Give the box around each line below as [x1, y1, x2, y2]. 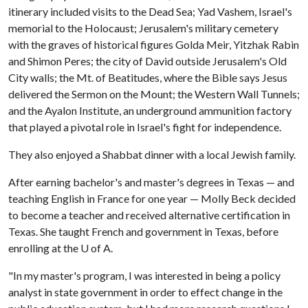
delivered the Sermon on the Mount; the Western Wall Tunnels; [8, 87, 300, 100]
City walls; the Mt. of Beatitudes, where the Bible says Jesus [8, 71, 287, 84]
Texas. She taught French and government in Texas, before [8, 225, 278, 238]
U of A [80, 241, 111, 254]
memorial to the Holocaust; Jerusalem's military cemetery [8, 21, 278, 34]
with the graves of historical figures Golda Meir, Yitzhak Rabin [8, 38, 299, 51]
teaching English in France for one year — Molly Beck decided [8, 192, 296, 205]
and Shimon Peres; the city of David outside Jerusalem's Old [8, 54, 287, 67]
